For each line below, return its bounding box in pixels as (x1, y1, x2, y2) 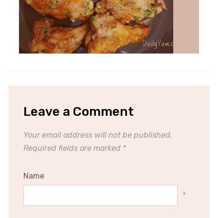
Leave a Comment (23, 104, 134, 120)
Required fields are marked (23, 144, 123, 153)
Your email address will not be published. (23, 130, 172, 140)
